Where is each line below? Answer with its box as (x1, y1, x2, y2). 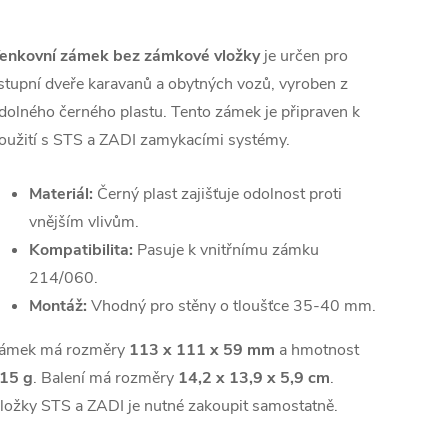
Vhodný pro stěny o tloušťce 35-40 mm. (87, 295, 376, 317)
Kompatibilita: (29, 239, 133, 261)
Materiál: (29, 183, 93, 205)
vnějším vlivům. (29, 211, 139, 233)
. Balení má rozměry (33, 367, 178, 389)
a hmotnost (275, 339, 359, 361)
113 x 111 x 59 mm (129, 339, 275, 361)
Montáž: (29, 295, 87, 317)
